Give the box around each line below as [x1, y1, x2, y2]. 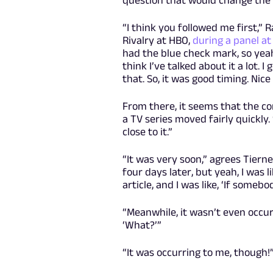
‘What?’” [122, 218, 161, 231]
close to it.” [122, 125, 172, 138]
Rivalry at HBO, [122, 34, 193, 46]
